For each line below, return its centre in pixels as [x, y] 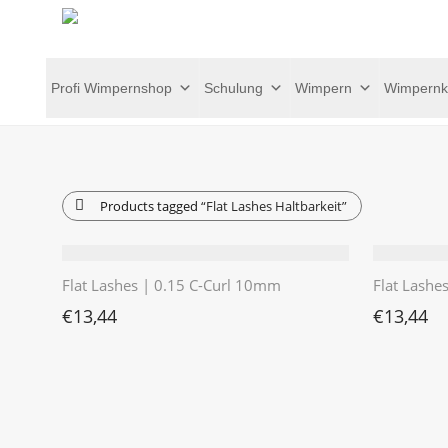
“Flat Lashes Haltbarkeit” [274, 206]
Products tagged [150, 206]
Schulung [233, 87]
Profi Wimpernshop [111, 87]
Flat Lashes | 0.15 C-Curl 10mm [171, 285]
